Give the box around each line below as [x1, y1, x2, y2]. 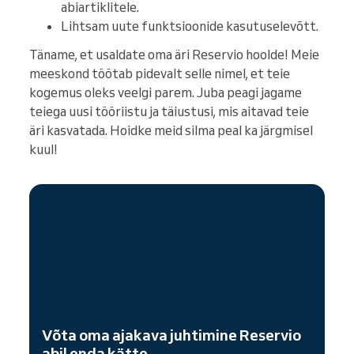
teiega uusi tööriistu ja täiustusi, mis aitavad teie [29, 104, 309, 120]
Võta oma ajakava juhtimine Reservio [42, 326, 301, 345]
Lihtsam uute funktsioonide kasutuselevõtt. [61, 18, 318, 35]
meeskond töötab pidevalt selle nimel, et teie [29, 66, 290, 82]
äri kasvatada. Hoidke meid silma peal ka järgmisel [29, 122, 313, 139]
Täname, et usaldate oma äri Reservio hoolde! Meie [29, 47, 319, 63]
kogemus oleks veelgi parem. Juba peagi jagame [29, 85, 302, 101]
